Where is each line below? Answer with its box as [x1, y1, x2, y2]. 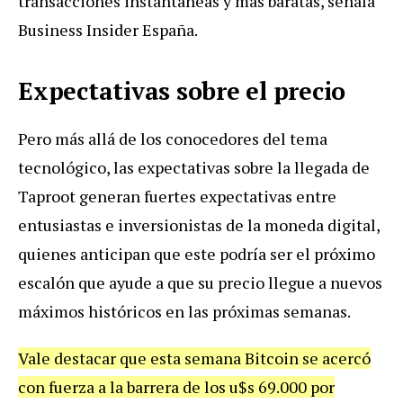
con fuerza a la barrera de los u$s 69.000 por [18, 375, 335, 398]
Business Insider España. [18, 18, 198, 40]
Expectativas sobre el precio [18, 74, 345, 107]
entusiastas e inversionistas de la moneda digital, [18, 213, 380, 236]
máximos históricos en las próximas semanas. [18, 300, 351, 322]
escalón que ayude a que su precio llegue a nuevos [18, 271, 382, 293]
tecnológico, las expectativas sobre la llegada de [18, 156, 370, 178]
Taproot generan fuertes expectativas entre [18, 184, 336, 207]
